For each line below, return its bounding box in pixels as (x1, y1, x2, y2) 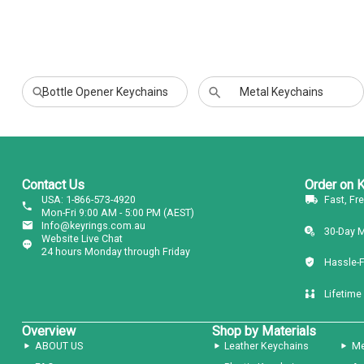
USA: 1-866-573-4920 (41, 193, 136, 206)
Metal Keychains (239, 85, 323, 99)
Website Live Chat (41, 232, 123, 245)
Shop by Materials (211, 323, 316, 339)
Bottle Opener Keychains (41, 85, 168, 99)
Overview (21, 323, 76, 339)
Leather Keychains (224, 339, 310, 352)
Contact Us (21, 177, 84, 193)
